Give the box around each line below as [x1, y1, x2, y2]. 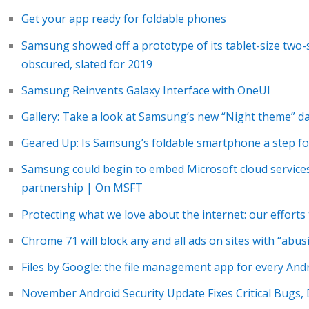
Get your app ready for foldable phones [21, 11, 226, 27]
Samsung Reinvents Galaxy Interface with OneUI [21, 82, 270, 98]
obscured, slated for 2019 [21, 56, 152, 72]
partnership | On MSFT [21, 180, 143, 196]
